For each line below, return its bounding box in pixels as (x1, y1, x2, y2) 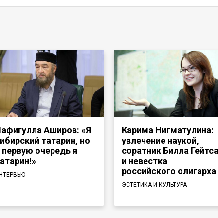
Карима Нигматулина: (122, 125, 214, 135)
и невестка (122, 156, 167, 166)
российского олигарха (122, 166, 216, 176)
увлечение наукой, (122, 135, 199, 145)
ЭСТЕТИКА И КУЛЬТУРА (122, 182, 187, 188)
